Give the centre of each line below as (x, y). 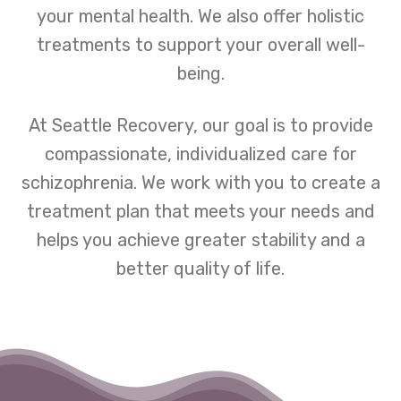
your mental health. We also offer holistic (200, 17)
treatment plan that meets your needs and (200, 212)
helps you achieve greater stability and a (200, 240)
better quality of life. (200, 269)
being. (200, 74)
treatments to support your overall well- (200, 45)
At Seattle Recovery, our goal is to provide (200, 126)
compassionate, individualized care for (200, 154)
